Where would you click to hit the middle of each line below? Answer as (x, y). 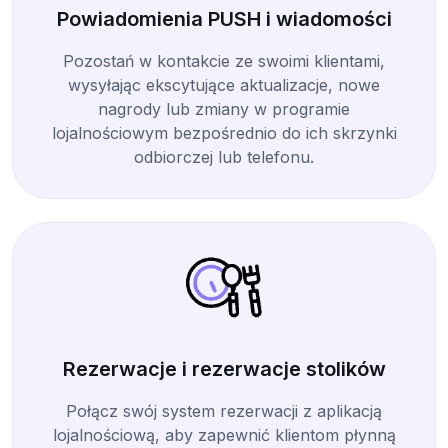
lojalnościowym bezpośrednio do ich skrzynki (224, 132)
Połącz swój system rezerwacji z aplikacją (224, 411)
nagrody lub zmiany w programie (224, 108)
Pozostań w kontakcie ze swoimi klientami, (224, 60)
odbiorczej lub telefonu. (224, 156)
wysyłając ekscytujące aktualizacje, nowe (224, 84)
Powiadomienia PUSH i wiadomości (224, 18)
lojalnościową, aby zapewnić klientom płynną (224, 435)
